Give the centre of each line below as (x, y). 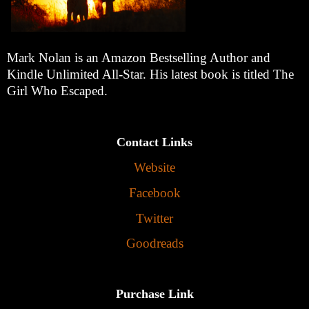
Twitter (154, 218)
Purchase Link (154, 293)
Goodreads (154, 243)
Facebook (154, 192)
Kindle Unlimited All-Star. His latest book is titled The (150, 74)
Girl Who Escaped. (57, 91)
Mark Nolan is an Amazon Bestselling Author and (139, 58)
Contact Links (154, 142)
